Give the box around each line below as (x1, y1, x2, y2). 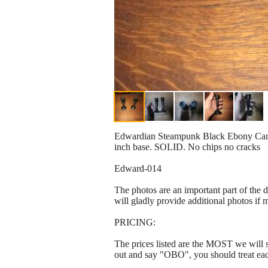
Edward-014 (114, 163, 162, 174)
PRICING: (114, 217, 156, 228)
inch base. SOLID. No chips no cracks (114, 142, 260, 153)
